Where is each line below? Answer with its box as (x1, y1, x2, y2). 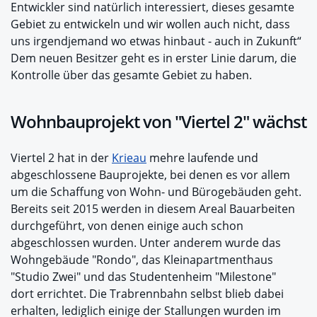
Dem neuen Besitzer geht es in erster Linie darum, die (11, 50, 296, 66)
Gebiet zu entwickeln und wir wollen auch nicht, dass (11, 16, 290, 32)
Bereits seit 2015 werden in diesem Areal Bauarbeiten (11, 200, 295, 217)
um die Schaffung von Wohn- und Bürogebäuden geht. (11, 183, 301, 200)
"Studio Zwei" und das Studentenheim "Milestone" (11, 268, 276, 284)
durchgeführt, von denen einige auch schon (11, 217, 243, 234)
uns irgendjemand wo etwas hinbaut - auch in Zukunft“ (11, 33, 301, 49)
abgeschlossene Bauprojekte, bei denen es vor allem (11, 166, 290, 183)
